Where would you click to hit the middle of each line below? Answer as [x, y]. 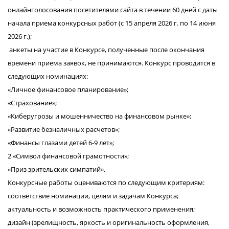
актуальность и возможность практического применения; [101, 209]
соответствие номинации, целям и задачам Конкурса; [93, 196]
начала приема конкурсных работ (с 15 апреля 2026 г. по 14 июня [112, 23]
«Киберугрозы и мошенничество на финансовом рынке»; [99, 116]
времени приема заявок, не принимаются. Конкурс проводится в [111, 63]
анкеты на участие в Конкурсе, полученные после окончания [106, 50]
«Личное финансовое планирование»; [68, 89]
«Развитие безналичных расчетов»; [64, 129]
